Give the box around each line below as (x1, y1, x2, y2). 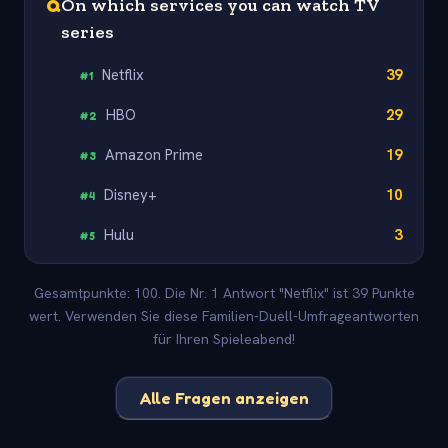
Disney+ (104, 184, 158, 205)
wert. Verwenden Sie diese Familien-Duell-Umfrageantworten (29, 307, 419, 326)
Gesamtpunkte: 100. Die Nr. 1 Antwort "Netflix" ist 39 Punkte (33, 284, 415, 303)
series (61, 20, 114, 43)
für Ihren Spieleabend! (153, 330, 295, 349)
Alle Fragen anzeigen (139, 387, 309, 408)
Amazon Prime (105, 144, 204, 165)
